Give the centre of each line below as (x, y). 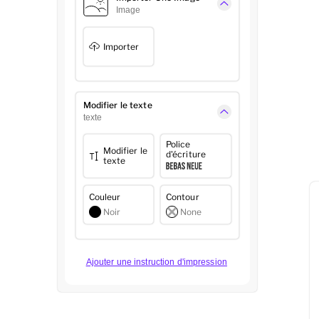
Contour (182, 197)
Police (178, 145)
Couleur (105, 197)
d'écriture (185, 155)
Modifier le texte (117, 105)
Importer (121, 46)
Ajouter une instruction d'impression (156, 262)
